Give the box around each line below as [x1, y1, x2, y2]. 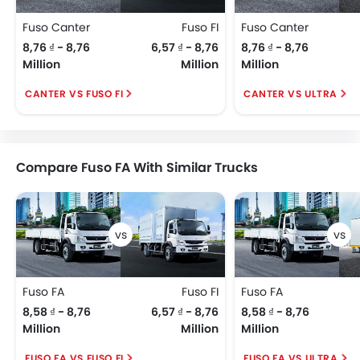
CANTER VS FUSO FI [25, 86, 124, 100]
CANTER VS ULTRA [243, 86, 337, 100]
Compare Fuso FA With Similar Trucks [16, 157, 258, 177]
